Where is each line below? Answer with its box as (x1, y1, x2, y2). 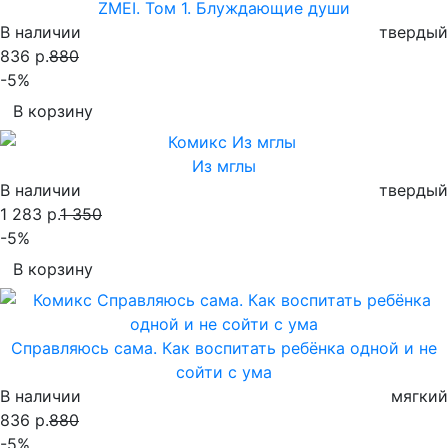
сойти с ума (176, 361, 272, 382)
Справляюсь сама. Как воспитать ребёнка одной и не (11, 337, 437, 358)
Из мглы (192, 155, 256, 176)
